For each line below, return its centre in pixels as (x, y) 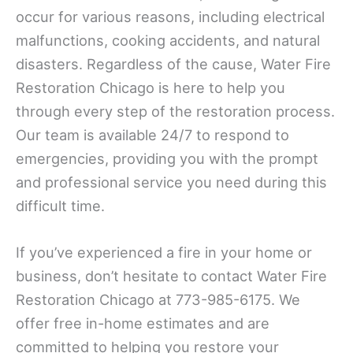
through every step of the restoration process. (175, 111)
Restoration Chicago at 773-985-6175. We (158, 300)
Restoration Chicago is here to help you (150, 87)
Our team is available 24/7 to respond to (152, 134)
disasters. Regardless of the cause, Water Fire (173, 63)
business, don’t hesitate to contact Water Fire (171, 276)
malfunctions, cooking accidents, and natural (168, 40)
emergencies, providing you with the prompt (167, 158)
